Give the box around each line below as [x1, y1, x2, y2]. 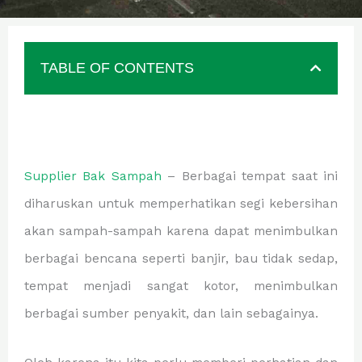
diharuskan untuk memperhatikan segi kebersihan [24, 196, 338, 211]
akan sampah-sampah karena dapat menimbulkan [24, 224, 338, 238]
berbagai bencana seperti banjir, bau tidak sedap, [24, 251, 338, 266]
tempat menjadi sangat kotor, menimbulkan [24, 279, 338, 293]
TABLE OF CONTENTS [40, 60, 194, 76]
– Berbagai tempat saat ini [161, 169, 339, 183]
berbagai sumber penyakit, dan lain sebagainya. [24, 306, 318, 321]
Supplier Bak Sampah [24, 169, 162, 183]
